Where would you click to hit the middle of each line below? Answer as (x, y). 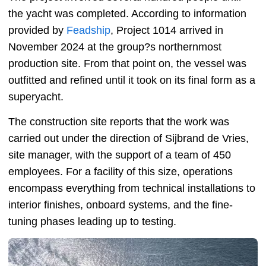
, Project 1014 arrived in (167, 31)
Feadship (88, 31)
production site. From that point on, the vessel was (127, 64)
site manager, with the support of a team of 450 (120, 155)
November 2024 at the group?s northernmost (115, 47)
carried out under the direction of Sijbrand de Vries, (129, 139)
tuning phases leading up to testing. (92, 222)
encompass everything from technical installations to (132, 189)
